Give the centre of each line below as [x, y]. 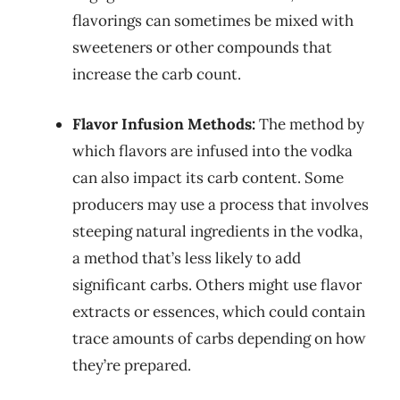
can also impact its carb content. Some [208, 177]
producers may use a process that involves [221, 204]
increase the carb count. [157, 74]
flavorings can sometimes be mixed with [213, 21]
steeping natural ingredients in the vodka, [217, 231]
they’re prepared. [132, 365]
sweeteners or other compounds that [202, 47]
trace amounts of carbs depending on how [219, 338]
